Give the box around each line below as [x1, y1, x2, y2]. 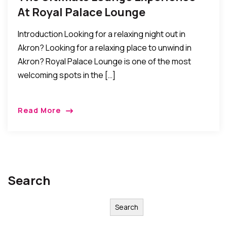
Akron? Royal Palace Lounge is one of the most [18, 55, 191, 67]
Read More [18, 105, 61, 115]
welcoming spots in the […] [18, 69, 116, 81]
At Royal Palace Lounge [18, 4, 145, 20]
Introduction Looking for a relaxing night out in [18, 28, 185, 40]
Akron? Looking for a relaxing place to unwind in [18, 42, 192, 53]
